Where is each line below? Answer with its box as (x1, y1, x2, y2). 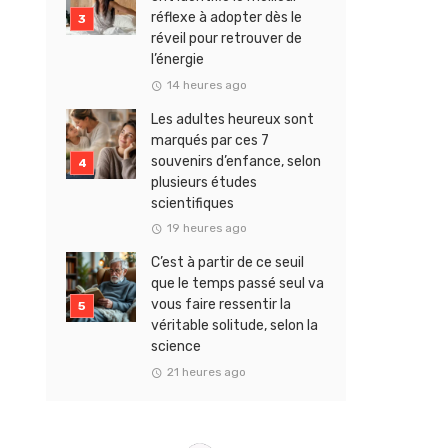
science (151, 338, 201, 356)
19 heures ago (166, 221, 247, 236)
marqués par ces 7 (151, 131, 269, 149)
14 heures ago (166, 77, 247, 92)
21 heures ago (166, 364, 246, 379)
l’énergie (151, 51, 204, 69)
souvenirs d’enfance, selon (151, 152, 321, 170)
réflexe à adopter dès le (151, 9, 302, 27)
